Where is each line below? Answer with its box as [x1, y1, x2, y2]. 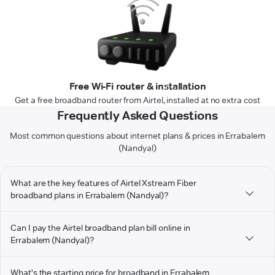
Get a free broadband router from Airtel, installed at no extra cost [15, 95, 260, 106]
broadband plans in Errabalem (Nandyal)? [10, 190, 169, 201]
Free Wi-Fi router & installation [69, 80, 206, 93]
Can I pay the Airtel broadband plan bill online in [10, 222, 190, 234]
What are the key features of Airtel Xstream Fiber [10, 177, 196, 189]
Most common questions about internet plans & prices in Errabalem [10, 130, 265, 142]
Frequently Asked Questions [57, 108, 218, 123]
